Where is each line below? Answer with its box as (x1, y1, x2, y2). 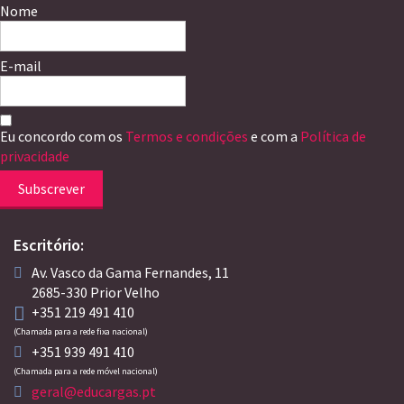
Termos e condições (125, 127, 251, 146)
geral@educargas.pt (32, 382, 156, 401)
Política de (300, 127, 366, 146)
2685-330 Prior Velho (32, 283, 160, 302)
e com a (251, 127, 300, 146)
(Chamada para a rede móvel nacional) (14, 365, 158, 378)
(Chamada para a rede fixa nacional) (14, 326, 148, 338)
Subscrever (18, 179, 85, 198)
